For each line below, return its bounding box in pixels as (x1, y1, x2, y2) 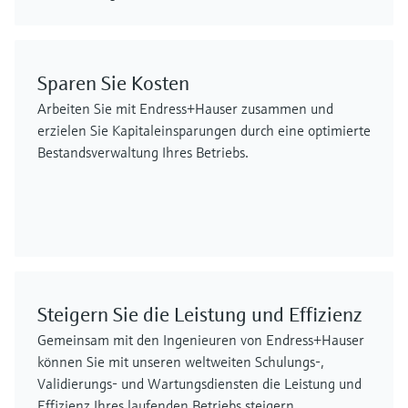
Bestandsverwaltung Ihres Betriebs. (37, 143, 249, 161)
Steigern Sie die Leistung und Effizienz (37, 302, 362, 327)
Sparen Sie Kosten (37, 71, 189, 96)
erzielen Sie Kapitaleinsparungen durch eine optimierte (37, 121, 371, 139)
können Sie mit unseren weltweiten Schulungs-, (37, 352, 324, 371)
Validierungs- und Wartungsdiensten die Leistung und (37, 374, 362, 393)
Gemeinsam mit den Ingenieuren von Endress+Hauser (37, 331, 364, 349)
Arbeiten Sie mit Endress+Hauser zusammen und (37, 99, 333, 117)
